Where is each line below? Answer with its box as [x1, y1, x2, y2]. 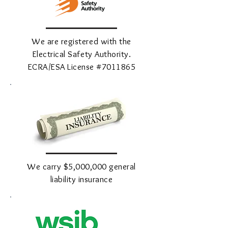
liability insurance [50, 174, 113, 184]
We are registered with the [32, 36, 131, 46]
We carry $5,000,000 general [27, 161, 136, 172]
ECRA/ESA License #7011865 [27, 62, 136, 72]
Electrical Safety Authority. [32, 49, 131, 59]
